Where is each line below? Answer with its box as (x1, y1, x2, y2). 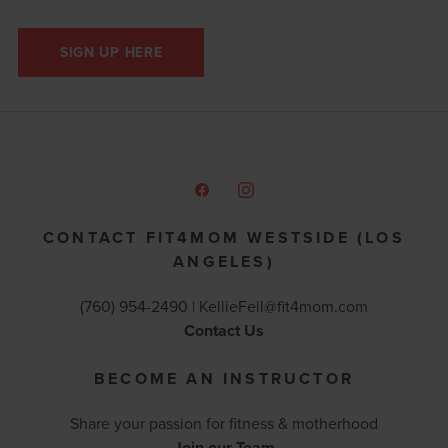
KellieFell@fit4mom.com (199, 295, 368, 317)
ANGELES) (173, 250, 275, 273)
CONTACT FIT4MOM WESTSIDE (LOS (43, 226, 405, 249)
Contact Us (184, 319, 264, 342)
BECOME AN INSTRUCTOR (94, 367, 354, 390)
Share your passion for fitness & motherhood (70, 412, 378, 434)
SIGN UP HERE (59, 42, 163, 63)
